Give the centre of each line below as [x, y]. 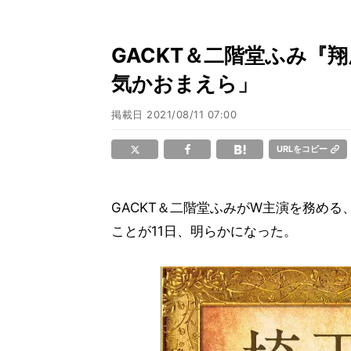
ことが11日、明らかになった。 [204, 231]
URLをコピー [302, 149]
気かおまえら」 [185, 83]
